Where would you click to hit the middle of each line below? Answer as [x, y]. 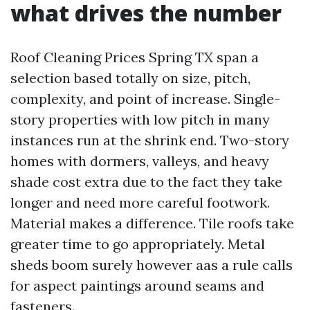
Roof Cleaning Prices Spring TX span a [135, 57]
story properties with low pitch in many [140, 119]
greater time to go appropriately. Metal [138, 244]
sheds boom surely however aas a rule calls [152, 265]
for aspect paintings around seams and [137, 285]
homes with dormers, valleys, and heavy [140, 161]
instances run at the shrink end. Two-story [150, 140]
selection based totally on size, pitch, [130, 78]
